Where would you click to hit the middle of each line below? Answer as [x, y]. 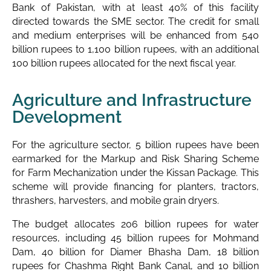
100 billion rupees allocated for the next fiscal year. [124, 63]
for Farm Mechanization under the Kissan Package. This [135, 172]
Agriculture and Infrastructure [132, 100]
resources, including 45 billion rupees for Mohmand [135, 238]
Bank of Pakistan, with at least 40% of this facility [135, 7]
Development [67, 117]
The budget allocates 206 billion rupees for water [135, 224]
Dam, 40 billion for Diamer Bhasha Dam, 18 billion [135, 252]
